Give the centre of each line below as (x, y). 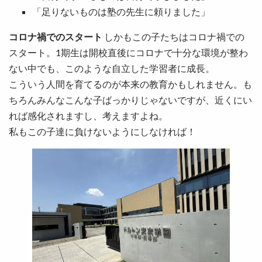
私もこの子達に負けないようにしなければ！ (102, 131)
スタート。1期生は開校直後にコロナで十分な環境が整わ (128, 52)
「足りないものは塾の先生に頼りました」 (121, 11)
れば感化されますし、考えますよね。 (88, 115)
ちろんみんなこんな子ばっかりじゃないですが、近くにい (130, 99)
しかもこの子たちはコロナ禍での (173, 36)
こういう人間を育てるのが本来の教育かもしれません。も (130, 84)
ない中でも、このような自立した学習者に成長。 (112, 68)
